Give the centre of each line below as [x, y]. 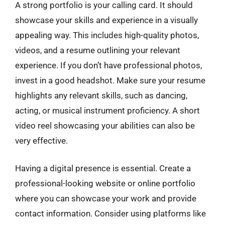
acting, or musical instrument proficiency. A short [107, 110]
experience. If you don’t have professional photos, [108, 65]
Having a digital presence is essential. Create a [103, 168]
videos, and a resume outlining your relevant [98, 50]
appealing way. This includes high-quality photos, [107, 35]
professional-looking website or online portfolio [105, 183]
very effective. [41, 140]
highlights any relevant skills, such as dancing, [101, 95]
